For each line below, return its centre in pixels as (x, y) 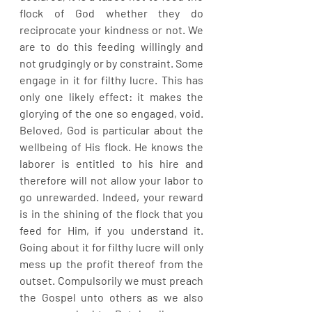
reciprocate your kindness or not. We (111, 30)
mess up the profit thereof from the (111, 264)
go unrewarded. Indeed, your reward (111, 197)
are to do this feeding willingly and (111, 46)
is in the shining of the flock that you (111, 213)
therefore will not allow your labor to (111, 180)
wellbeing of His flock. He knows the (111, 147)
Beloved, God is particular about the (111, 130)
